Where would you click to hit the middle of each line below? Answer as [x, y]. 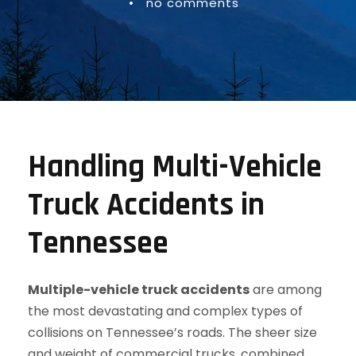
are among [286, 290]
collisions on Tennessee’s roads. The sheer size [172, 333]
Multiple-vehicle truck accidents [139, 290]
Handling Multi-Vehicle [175, 167]
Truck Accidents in [146, 205]
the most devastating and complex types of [165, 311]
